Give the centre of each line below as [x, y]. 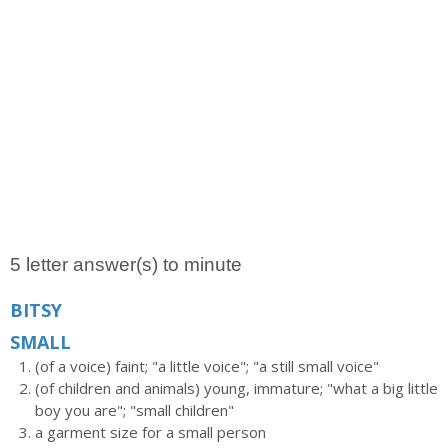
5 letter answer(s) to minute [126, 264]
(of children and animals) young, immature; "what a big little [236, 388]
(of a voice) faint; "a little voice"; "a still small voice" [207, 366]
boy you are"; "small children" [134, 410]
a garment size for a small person [150, 432]
